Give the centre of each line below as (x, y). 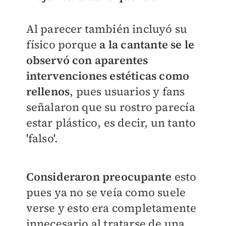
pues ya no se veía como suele (106, 192)
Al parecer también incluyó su (107, 29)
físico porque (63, 44)
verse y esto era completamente (111, 208)
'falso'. (42, 138)
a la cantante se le (147, 44)
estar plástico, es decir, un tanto (111, 122)
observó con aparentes (87, 60)
